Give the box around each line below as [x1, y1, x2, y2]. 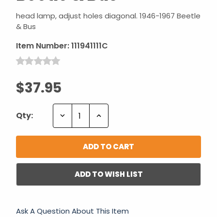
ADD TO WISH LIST [74, 169, 143, 180]
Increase [94, 110, 130, 121]
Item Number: [16, 40, 69, 51]
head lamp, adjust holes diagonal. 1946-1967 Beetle [16, 11, 201, 21]
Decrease [58, 110, 96, 121]
